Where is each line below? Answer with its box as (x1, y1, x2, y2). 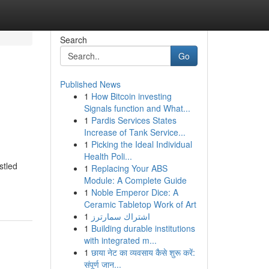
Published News (59, 78, 121, 90)
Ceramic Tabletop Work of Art (83, 198, 196, 210)
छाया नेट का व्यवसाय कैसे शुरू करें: (91, 246, 195, 258)
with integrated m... (83, 234, 157, 246)
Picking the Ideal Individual (91, 138, 192, 150)
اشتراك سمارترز (91, 210, 150, 222)
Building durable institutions (91, 222, 195, 234)
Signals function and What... (83, 102, 190, 114)
